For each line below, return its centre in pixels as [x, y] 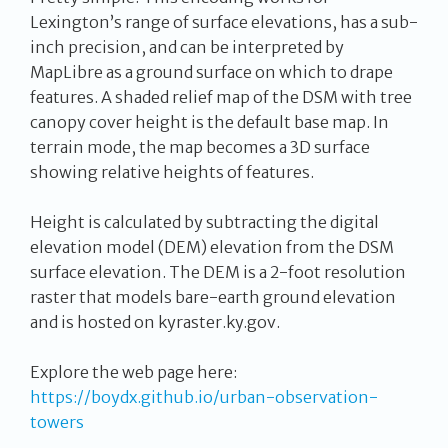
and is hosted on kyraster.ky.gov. [155, 322]
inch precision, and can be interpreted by [187, 47]
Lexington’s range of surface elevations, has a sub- [224, 22]
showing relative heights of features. [172, 172]
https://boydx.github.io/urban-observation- [204, 397]
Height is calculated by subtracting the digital [204, 222]
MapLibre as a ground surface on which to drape [211, 72]
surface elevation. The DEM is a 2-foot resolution [218, 272]
